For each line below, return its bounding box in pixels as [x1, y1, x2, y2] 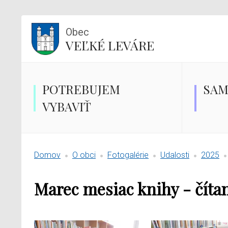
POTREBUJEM [42, 81, 120, 97]
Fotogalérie [107, 150, 149, 160]
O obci [72, 150, 96, 160]
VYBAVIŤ [42, 98, 91, 115]
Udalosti [160, 150, 189, 160]
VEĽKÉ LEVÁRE [66, 37, 154, 53]
